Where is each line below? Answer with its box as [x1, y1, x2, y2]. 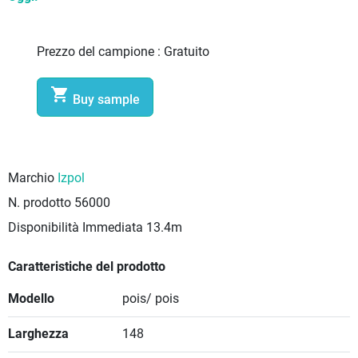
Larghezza [8, 327, 69, 342]
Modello [8, 292, 54, 307]
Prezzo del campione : [37, 44, 165, 59]
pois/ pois [121, 292, 179, 307]
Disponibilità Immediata [8, 221, 143, 236]
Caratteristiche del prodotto [8, 260, 165, 275]
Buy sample [73, 92, 141, 107]
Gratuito [164, 44, 210, 59]
